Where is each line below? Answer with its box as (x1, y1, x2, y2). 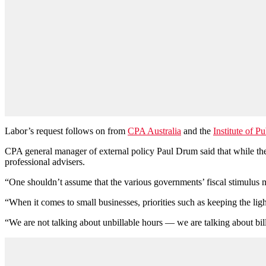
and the (181, 125, 213, 136)
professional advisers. (5, 156, 85, 167)
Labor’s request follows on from (5, 125, 128, 136)
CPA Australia (128, 125, 181, 136)
